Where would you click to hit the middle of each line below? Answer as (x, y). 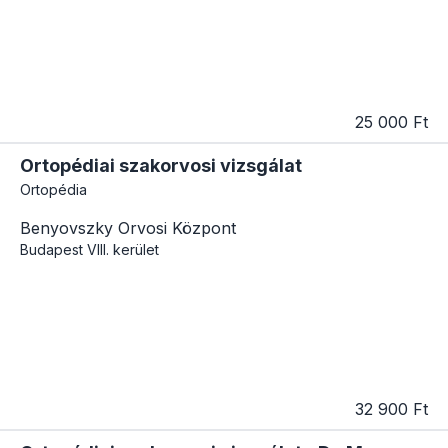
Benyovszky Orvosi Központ (128, 227)
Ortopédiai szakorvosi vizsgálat (161, 165)
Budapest (51, 249)
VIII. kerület (123, 249)
